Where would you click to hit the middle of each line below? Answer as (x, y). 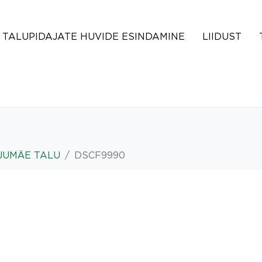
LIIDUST (222, 36)
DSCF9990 (100, 155)
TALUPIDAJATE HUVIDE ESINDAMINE (94, 36)
